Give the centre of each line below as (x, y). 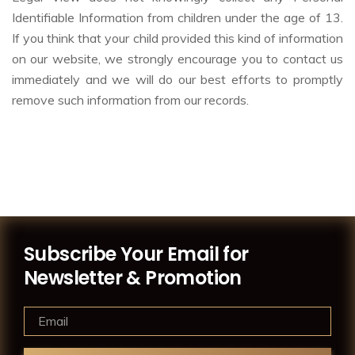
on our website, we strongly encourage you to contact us (177, 58)
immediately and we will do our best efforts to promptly (177, 79)
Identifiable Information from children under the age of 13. (177, 17)
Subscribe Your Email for (136, 254)
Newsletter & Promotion (133, 277)
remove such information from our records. (130, 99)
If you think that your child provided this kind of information (177, 38)
